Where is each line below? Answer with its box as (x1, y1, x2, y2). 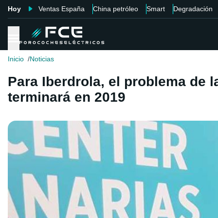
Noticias (30, 55, 54, 63)
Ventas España (38, 5, 85, 13)
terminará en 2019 (8, 90, 126, 105)
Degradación (173, 5, 213, 13)
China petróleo (93, 5, 138, 13)
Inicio (8, 55, 24, 63)
